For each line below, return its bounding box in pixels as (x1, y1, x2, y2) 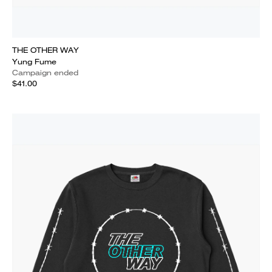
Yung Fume (12, 56, 56, 67)
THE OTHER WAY (12, 45, 79, 55)
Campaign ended (12, 67, 78, 78)
